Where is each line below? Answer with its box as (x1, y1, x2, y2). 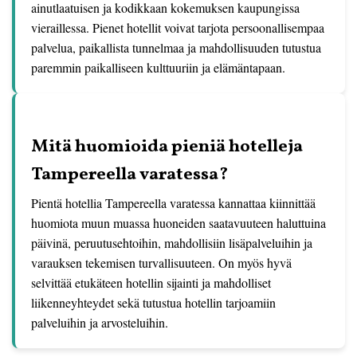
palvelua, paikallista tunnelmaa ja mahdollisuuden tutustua (31, 39, 321, 56)
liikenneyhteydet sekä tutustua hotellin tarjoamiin (31, 294, 276, 311)
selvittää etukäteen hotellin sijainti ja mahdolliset (31, 274, 271, 291)
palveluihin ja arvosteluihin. (31, 314, 168, 331)
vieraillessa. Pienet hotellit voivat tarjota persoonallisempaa (31, 19, 324, 36)
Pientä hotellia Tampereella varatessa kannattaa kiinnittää (31, 194, 316, 211)
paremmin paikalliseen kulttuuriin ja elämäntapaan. (31, 59, 285, 76)
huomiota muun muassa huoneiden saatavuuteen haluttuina (31, 214, 326, 231)
